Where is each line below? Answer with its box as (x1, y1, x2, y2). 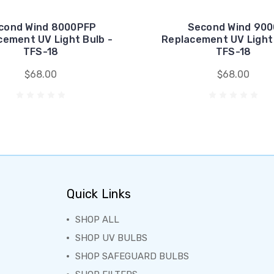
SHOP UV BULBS (75, 232, 148, 243)
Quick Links (67, 187, 131, 201)
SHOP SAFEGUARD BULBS (75, 251, 190, 262)
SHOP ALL (75, 214, 120, 225)
